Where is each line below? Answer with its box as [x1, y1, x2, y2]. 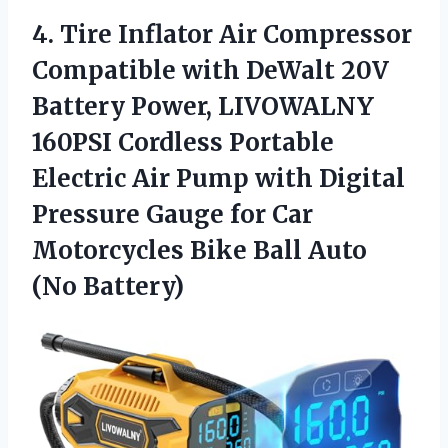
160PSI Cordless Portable [32, 127, 334, 159]
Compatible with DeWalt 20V [32, 55, 389, 87]
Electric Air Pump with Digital [32, 163, 405, 195]
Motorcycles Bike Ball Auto [32, 235, 367, 267]
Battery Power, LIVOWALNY [32, 91, 374, 123]
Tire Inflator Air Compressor [60, 19, 412, 51]
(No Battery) [32, 271, 184, 303]
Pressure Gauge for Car [32, 199, 313, 231]
